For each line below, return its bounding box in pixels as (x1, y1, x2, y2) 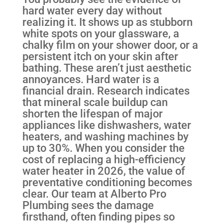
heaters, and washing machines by (22, 130, 189, 143)
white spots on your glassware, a (22, 27, 179, 40)
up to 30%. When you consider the (22, 141, 185, 155)
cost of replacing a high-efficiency (22, 153, 186, 166)
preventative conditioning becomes (22, 176, 192, 189)
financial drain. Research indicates (22, 84, 190, 98)
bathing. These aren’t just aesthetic (22, 61, 191, 75)
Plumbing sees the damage (22, 199, 154, 212)
